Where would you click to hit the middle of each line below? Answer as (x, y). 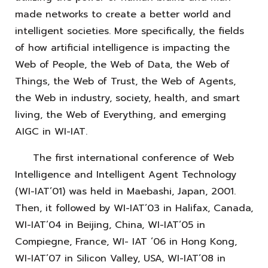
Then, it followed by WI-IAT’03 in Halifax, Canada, (134, 208)
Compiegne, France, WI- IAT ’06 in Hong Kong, (126, 241)
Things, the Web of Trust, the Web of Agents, (125, 81)
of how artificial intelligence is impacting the (122, 48)
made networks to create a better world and (123, 14)
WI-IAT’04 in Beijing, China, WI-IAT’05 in (110, 225)
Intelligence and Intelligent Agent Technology (126, 174)
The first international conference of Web (124, 158)
